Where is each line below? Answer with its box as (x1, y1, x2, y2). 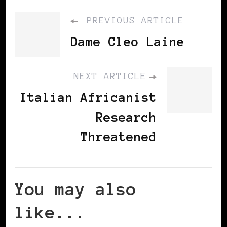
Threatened (81, 130, 157, 144)
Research (96, 110, 157, 125)
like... (15, 203, 86, 222)
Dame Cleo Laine (70, 35, 184, 49)
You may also (15, 180, 136, 199)
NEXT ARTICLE (73, 71, 146, 82)
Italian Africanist (20, 91, 157, 105)
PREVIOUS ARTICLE (81, 15, 184, 26)
